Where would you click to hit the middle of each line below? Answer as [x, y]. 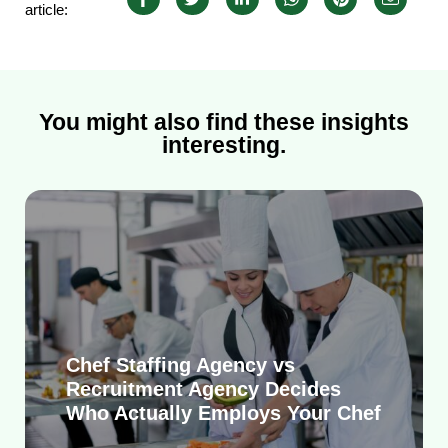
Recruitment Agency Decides [203, 389]
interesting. [224, 145]
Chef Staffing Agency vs [180, 365]
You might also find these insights [224, 122]
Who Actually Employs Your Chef [223, 413]
